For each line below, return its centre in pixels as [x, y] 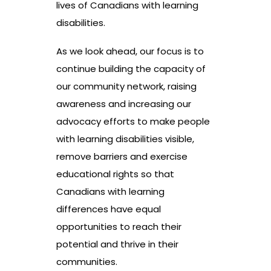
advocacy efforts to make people [133, 122]
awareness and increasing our [124, 104]
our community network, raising [126, 87]
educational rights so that [115, 174]
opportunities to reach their [119, 227]
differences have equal [109, 209]
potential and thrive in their [117, 244]
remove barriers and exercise [122, 157]
